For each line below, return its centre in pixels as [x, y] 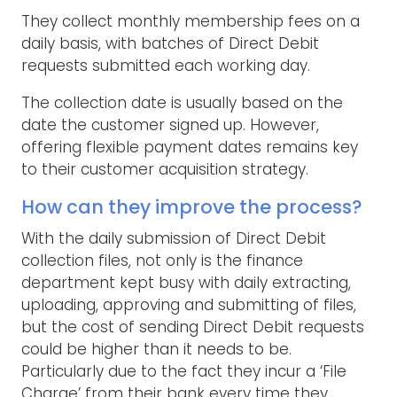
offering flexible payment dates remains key [190, 148]
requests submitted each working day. [166, 66]
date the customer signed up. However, [170, 125]
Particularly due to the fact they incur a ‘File [184, 371]
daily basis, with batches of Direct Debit [170, 44]
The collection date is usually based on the [182, 103]
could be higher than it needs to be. [156, 349]
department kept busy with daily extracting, [186, 282]
